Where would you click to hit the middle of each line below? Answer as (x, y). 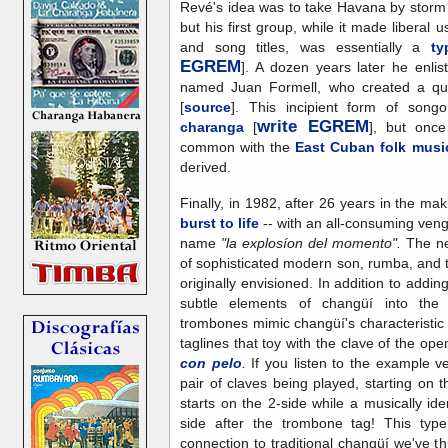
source (207, 106)
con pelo (211, 362)
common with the (238, 146)
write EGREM (313, 126)
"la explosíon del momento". (313, 242)
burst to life (219, 222)
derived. (205, 166)
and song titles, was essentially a (305, 46)
